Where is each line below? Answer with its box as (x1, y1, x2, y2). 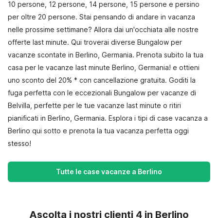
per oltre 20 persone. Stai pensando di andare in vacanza (8, 13, 195, 21)
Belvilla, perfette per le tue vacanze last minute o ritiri (8, 101, 181, 109)
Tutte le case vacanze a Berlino (56, 167, 162, 176)
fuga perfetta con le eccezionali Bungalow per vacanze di (8, 89, 196, 97)
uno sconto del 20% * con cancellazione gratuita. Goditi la (8, 76, 196, 84)
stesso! (8, 139, 31, 147)
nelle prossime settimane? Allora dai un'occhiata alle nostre (8, 25, 199, 34)
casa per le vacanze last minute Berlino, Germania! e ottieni (8, 63, 200, 72)
